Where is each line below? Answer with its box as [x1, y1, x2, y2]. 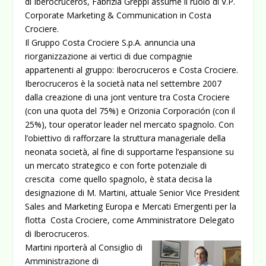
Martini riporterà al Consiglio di [25, 242, 143, 253]
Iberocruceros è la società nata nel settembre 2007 [25, 78, 222, 89]
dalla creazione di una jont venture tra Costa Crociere [25, 91, 230, 103]
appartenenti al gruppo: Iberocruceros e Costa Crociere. [25, 64, 239, 75]
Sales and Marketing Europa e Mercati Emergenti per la [25, 201, 237, 212]
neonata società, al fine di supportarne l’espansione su [25, 146, 235, 157]
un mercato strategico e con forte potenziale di [25, 160, 207, 171]
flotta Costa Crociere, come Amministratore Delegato [25, 214, 235, 226]
